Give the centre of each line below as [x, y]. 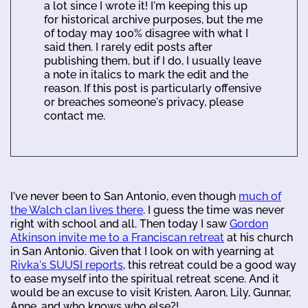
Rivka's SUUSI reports [67, 265]
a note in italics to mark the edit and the [146, 74]
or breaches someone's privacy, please [144, 102]
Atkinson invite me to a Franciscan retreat [117, 237]
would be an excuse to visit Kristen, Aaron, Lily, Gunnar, [151, 292]
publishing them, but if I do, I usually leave [153, 60]
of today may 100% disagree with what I [146, 33]
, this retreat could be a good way [210, 265]
